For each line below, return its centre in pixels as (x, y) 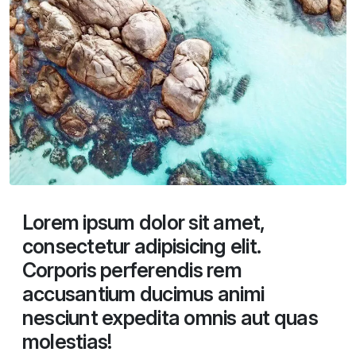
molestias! (67, 342)
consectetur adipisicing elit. (141, 247)
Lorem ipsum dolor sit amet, (143, 223)
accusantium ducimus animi (143, 294)
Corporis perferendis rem (132, 271)
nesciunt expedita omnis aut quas (170, 318)
